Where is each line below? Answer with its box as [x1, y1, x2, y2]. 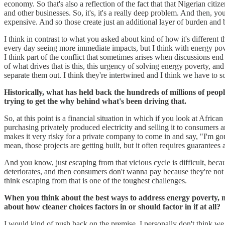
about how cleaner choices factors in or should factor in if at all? [4, 202, 220, 211]
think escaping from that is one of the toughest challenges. [4, 176, 187, 185]
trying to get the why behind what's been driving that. [4, 96, 186, 105]
